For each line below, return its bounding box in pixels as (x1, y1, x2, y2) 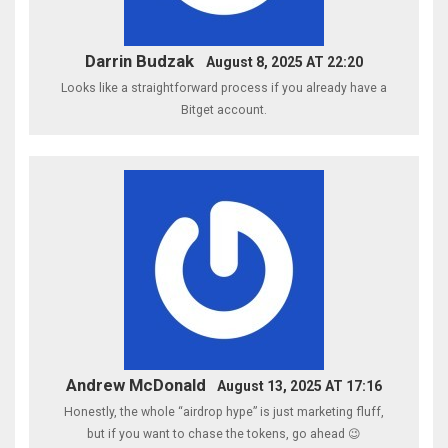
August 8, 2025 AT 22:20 (205, 53, 363, 70)
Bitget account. (181, 102, 267, 117)
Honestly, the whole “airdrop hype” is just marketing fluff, (64, 405, 384, 420)
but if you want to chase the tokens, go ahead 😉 (87, 427, 361, 442)
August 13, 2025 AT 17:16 (217, 378, 383, 395)
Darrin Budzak (85, 50, 195, 71)
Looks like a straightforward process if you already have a (61, 80, 387, 95)
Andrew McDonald (65, 375, 206, 396)
